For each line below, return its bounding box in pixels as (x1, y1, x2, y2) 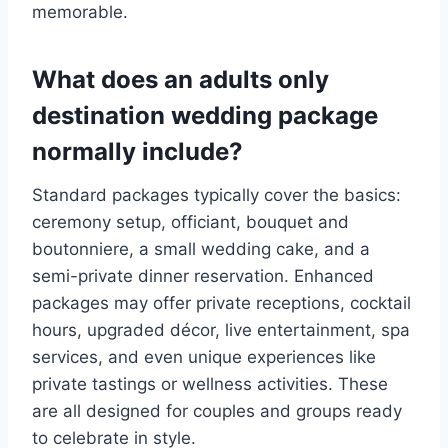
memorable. (32, 2, 128, 23)
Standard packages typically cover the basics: (32, 185, 401, 206)
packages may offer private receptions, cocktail (32, 293, 411, 314)
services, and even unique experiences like (32, 347, 376, 368)
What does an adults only (32, 65, 329, 95)
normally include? (32, 137, 249, 167)
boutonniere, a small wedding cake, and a (32, 239, 370, 260)
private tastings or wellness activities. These (32, 374, 388, 395)
